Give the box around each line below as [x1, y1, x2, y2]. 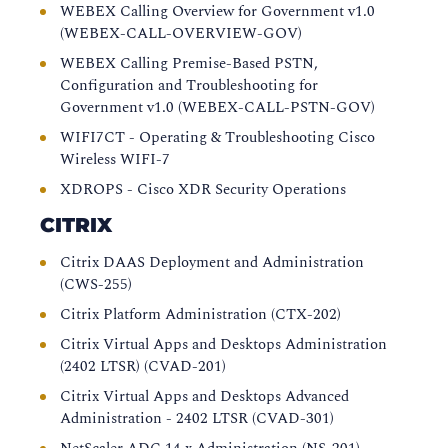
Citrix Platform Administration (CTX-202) [60, 303, 341, 326]
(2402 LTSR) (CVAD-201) [60, 355, 226, 378]
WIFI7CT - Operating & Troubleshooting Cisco [60, 126, 375, 149]
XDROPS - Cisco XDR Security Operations [60, 178, 346, 201]
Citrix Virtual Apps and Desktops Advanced [60, 385, 349, 408]
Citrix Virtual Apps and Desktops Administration [60, 333, 387, 356]
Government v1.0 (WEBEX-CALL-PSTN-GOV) [60, 96, 375, 119]
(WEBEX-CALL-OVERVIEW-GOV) [60, 22, 302, 45]
